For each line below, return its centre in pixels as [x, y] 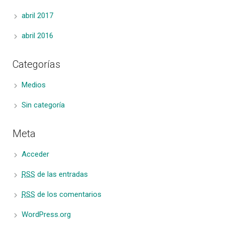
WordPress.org [46, 215]
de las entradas [62, 175]
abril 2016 [37, 36]
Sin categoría [43, 105]
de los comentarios [68, 195]
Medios [34, 85]
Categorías [36, 65]
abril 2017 [37, 16]
